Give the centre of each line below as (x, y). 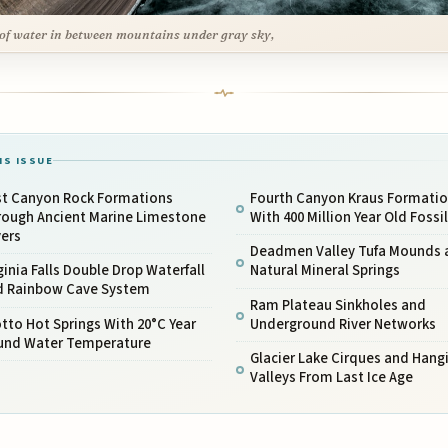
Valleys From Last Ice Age (331, 378)
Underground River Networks (342, 324)
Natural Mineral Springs (324, 271)
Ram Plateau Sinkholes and (337, 305)
